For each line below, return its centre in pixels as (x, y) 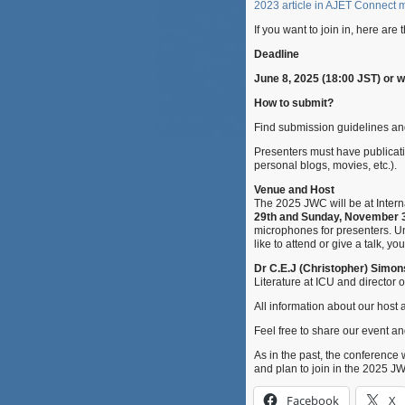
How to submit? (294, 103)
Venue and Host (296, 190)
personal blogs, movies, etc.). (327, 165)
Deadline (277, 54)
